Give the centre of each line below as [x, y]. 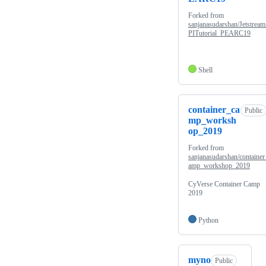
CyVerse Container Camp [224, 184]
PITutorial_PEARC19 [219, 34]
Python [208, 221]
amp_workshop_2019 [219, 166]
